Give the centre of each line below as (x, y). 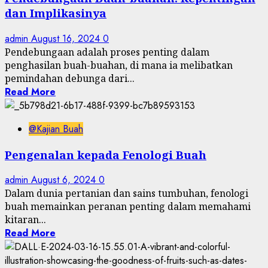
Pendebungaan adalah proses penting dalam (107, 52)
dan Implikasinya (56, 13)
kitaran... (25, 220)
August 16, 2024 (67, 39)
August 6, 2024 (65, 180)
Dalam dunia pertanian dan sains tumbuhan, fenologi (127, 194)
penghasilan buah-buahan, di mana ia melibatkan (119, 65)
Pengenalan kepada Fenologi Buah (106, 154)
